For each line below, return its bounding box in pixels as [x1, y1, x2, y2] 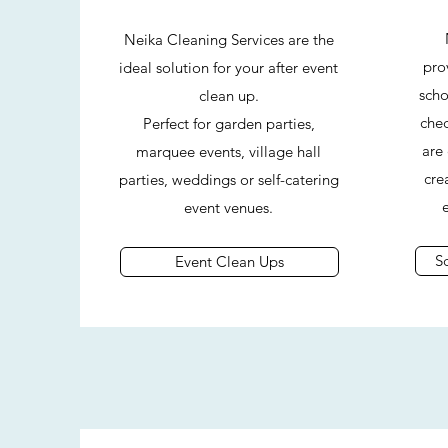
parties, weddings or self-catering [118, 170, 339, 189]
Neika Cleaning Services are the [123, 30, 334, 49]
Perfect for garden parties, [142, 114, 315, 133]
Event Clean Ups [174, 252, 284, 271]
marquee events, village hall [136, 142, 321, 161]
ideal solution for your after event [119, 58, 338, 77]
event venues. [184, 198, 273, 217]
